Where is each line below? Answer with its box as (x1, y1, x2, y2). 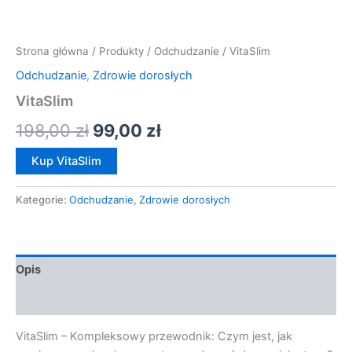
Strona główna (16, 44, 89, 57)
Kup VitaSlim (31, 154, 101, 169)
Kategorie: (16, 193, 69, 207)
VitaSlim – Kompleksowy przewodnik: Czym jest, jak (16, 328, 292, 343)
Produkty (99, 44, 144, 57)
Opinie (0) (16, 292, 71, 307)
